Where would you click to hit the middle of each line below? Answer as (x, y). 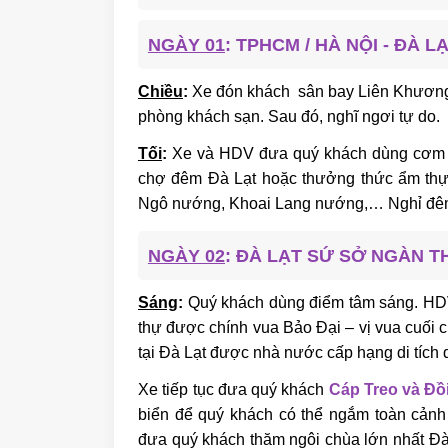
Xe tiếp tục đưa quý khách (233, 389)
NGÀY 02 (186, 255)
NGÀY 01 (186, 44)
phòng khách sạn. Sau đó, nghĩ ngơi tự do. (289, 116)
